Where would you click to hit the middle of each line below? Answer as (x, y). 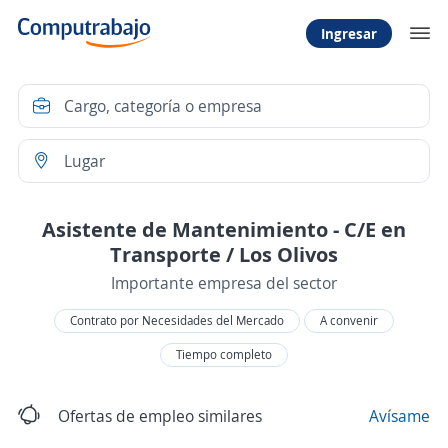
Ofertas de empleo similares (160, 416)
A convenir (349, 320)
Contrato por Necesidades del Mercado (177, 320)
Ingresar (349, 33)
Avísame (399, 416)
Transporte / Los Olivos (224, 254)
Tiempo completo (224, 354)
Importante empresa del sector (224, 283)
